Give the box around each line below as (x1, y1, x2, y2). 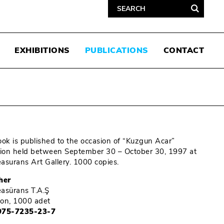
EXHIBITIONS (14, 45, 70, 56)
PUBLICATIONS (84, 45, 148, 56)
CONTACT (163, 45, 204, 56)
